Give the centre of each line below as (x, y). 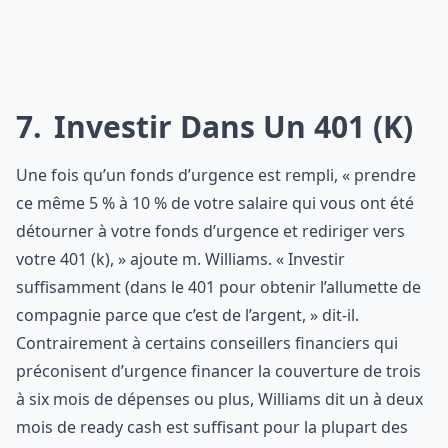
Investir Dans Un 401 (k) (229, 126)
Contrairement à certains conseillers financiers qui (207, 343)
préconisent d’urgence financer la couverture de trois (218, 371)
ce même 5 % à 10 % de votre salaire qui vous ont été (215, 203)
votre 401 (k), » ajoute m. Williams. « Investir (180, 259)
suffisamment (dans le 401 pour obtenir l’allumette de (218, 287)
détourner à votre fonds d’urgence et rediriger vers (210, 231)
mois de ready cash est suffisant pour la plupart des (212, 427)
